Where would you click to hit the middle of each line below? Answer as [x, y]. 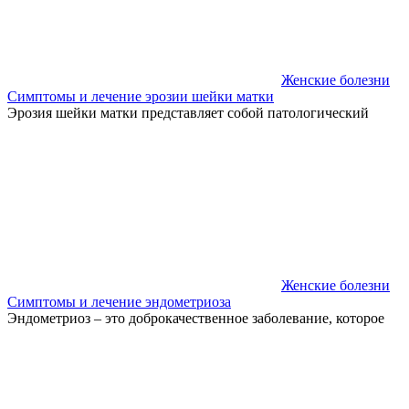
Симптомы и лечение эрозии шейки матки [141, 96]
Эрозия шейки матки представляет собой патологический [188, 112]
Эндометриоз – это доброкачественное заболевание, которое [196, 318]
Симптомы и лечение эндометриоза [119, 301]
